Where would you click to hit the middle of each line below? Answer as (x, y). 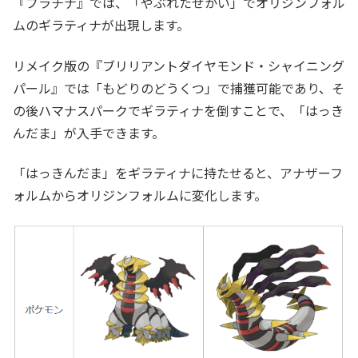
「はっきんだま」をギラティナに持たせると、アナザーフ (178, 173)
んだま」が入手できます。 (89, 132)
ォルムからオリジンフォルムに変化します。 (140, 195)
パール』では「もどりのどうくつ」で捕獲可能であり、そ (179, 88)
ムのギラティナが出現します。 (101, 25)
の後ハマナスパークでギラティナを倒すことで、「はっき (178, 110)
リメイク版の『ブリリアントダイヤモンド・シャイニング (179, 65)
